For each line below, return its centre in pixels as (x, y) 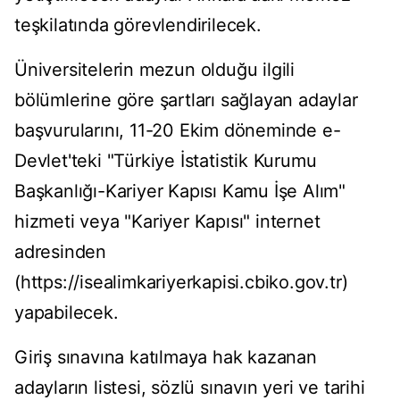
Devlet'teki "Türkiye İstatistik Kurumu (166, 161)
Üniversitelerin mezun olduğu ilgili (154, 70)
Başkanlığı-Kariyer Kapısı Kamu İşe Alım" (180, 192)
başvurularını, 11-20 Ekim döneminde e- (178, 131)
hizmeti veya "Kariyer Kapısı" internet (167, 222)
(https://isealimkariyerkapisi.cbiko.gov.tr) (181, 283)
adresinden (61, 252)
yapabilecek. (67, 313)
